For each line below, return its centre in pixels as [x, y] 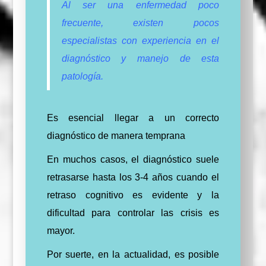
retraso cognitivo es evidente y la [133, 195]
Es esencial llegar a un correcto [133, 118]
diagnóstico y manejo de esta [140, 58]
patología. [82, 76]
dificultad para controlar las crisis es [133, 213]
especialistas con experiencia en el [140, 40]
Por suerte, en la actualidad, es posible [133, 254]
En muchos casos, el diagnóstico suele [133, 159]
